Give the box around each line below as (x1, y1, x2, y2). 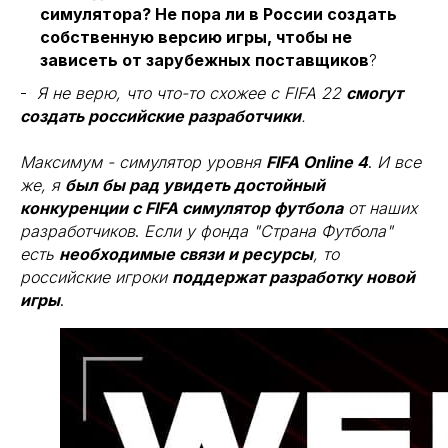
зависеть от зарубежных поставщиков (40, 50, 369, 70)
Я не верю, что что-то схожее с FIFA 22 (37, 83, 346, 103)
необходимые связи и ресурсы (59, 244, 313, 264)
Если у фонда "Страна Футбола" (144, 221, 393, 241)
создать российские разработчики (20, 106, 301, 126)
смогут (346, 83, 403, 103)
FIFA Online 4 (266, 152, 368, 172)
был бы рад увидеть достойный (65, 175, 325, 195)
